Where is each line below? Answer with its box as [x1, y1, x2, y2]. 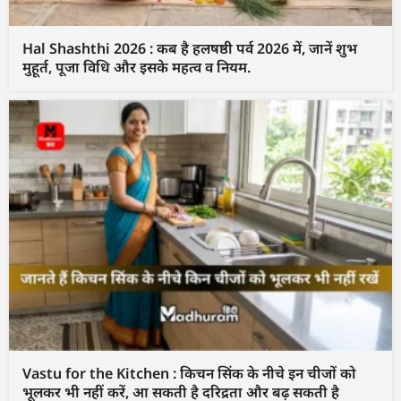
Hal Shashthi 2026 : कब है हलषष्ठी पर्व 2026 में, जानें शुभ [22, 38, 357, 59]
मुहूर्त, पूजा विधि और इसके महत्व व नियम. [22, 57, 251, 78]
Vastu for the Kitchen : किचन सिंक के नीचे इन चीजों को [22, 363, 356, 383]
